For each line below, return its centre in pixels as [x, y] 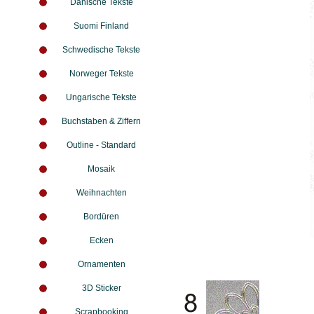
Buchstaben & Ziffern [102, 121]
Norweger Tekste [101, 74]
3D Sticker [101, 288]
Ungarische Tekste [102, 97]
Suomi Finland [102, 26]
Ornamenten [101, 264]
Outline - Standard [102, 145]
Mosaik [102, 169]
